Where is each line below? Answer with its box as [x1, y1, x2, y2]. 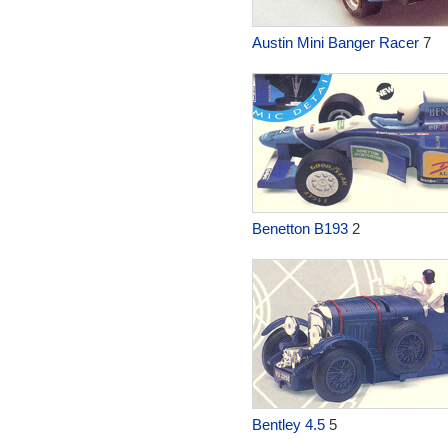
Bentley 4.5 [251, 416, 325, 433]
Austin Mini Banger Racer [251, 34, 419, 51]
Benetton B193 [251, 220, 348, 237]
